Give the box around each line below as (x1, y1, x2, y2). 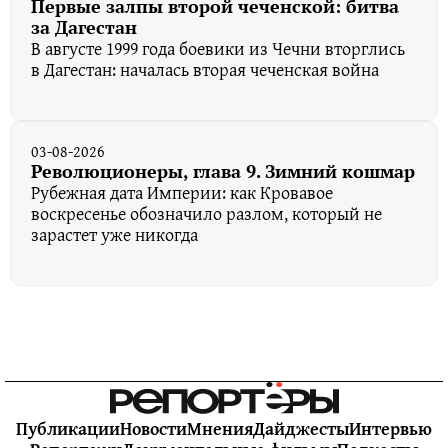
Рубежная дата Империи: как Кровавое (31, 179, 333, 207)
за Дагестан (31, 15, 137, 40)
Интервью (349, 415, 432, 443)
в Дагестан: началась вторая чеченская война (31, 56, 379, 84)
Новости (120, 415, 187, 443)
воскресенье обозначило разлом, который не (31, 200, 382, 228)
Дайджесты (253, 415, 349, 443)
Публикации (16, 415, 120, 443)
